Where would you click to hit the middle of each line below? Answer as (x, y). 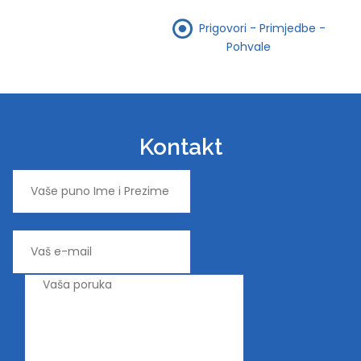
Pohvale (249, 47)
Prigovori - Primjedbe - (262, 28)
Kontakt (180, 147)
